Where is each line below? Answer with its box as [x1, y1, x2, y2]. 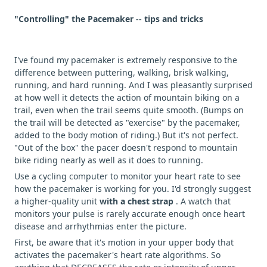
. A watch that [176, 195, 231, 207]
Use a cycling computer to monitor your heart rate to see [14, 170, 241, 182]
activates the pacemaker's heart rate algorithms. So [14, 249, 221, 260]
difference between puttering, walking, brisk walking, [14, 66, 229, 78]
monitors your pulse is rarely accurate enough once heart [14, 207, 245, 219]
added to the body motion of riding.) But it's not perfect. [14, 129, 238, 141]
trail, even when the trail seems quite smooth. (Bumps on [14, 104, 244, 116]
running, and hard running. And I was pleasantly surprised [14, 79, 253, 91]
